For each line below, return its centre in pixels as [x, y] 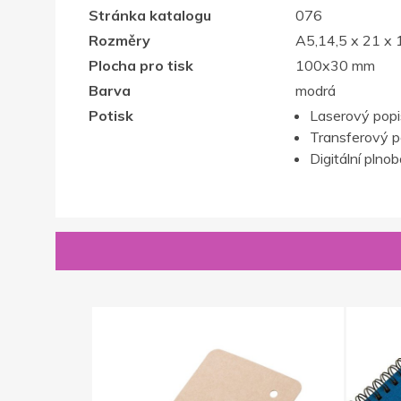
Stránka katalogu [149, 15]
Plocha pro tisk [141, 65]
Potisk [111, 115]
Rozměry [119, 40]
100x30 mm [335, 65]
